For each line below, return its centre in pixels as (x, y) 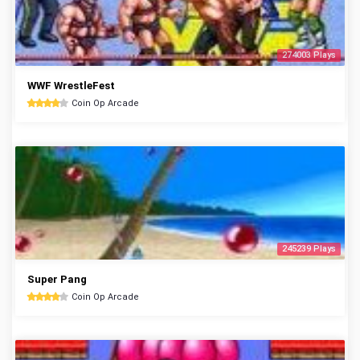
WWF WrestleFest (71, 86)
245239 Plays (309, 249)
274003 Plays (309, 55)
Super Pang (57, 279)
